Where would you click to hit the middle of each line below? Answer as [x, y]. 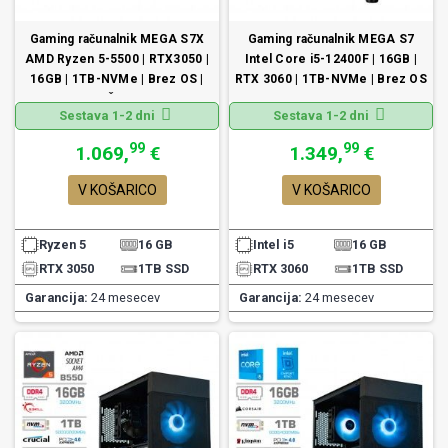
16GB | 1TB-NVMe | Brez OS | [117, 79]
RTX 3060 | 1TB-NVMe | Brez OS [331, 79]
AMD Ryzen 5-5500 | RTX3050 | [117, 59]
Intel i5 [273, 245]
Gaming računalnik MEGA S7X [117, 39]
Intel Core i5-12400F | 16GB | [331, 59]
